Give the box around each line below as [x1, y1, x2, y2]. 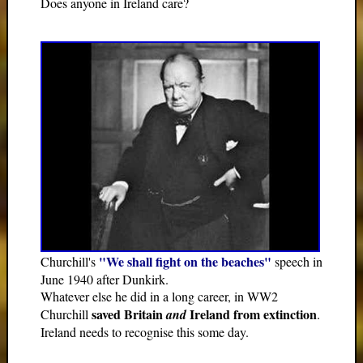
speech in [275, 253, 322, 270]
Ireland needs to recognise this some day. [41, 323, 249, 340]
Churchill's [41, 253, 99, 270]
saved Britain [92, 305, 166, 323]
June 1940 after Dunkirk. [41, 271, 169, 288]
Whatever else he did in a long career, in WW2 [41, 288, 278, 305]
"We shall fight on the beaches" [99, 252, 275, 271]
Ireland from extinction [190, 305, 317, 323]
